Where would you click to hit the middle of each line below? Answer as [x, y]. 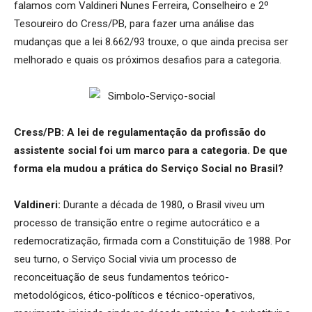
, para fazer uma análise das [189, 23]
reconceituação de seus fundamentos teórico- [122, 277]
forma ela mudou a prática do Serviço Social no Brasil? [149, 168]
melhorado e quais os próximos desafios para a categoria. [148, 60]
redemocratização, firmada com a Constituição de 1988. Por [153, 241]
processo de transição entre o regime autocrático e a [137, 223]
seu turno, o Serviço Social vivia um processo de [125, 259]
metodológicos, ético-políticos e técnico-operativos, [134, 295]
